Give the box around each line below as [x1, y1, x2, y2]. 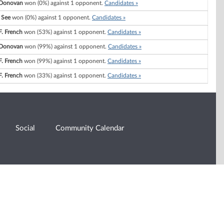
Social [15, 124, 35, 132]
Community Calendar [55, 124, 124, 132]
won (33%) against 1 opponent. [22, 72, 107, 79]
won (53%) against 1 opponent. [22, 29, 107, 35]
